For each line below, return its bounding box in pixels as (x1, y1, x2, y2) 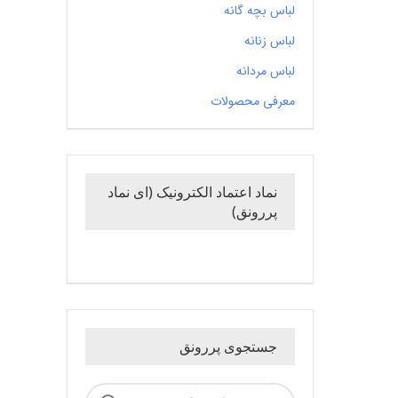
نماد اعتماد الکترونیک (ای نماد (107, 182, 277, 202)
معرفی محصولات (210, 92, 295, 111)
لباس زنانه (243, 31, 295, 51)
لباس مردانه (235, 61, 295, 81)
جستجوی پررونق (179, 337, 277, 356)
